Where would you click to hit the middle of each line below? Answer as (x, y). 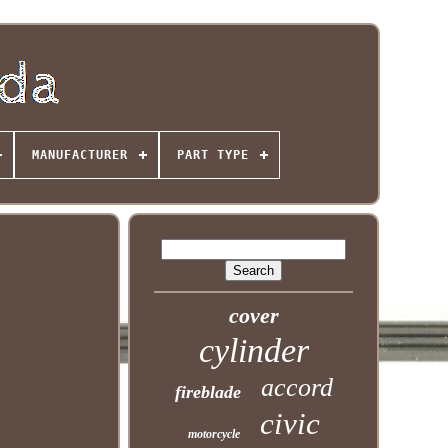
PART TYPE (212, 155)
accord (296, 387)
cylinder (253, 350)
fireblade (207, 392)
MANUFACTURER (79, 155)
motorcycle (213, 434)
